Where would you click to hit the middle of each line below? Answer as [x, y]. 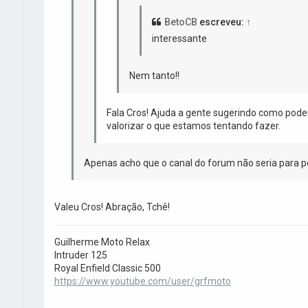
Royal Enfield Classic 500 [107, 268]
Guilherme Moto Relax [102, 242]
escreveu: [221, 22]
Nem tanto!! [154, 75]
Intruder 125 [80, 255]
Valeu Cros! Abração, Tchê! [112, 207]
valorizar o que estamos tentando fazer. [193, 125]
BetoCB [180, 22]
